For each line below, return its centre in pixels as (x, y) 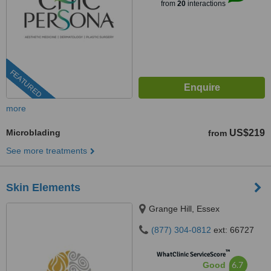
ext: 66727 (233, 230)
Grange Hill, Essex (184, 209)
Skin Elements (43, 188)
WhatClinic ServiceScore (191, 254)
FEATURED (26, 84)
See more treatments (47, 151)
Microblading (33, 132)
